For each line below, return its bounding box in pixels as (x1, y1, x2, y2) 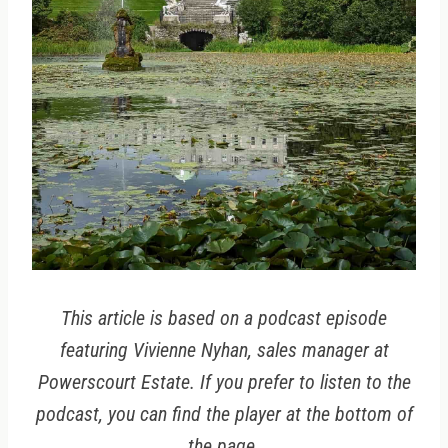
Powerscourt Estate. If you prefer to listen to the (37, 370, 411, 395)
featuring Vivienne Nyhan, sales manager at (59, 338, 389, 363)
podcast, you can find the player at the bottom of (35, 402, 413, 427)
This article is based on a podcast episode (61, 306, 387, 331)
